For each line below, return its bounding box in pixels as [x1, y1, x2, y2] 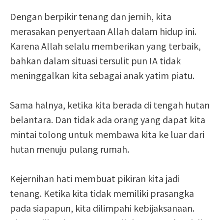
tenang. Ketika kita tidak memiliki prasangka [10, 187, 194, 199]
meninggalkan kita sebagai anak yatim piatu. [10, 69, 194, 82]
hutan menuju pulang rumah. [10, 143, 129, 155]
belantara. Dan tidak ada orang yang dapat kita [10, 113, 205, 126]
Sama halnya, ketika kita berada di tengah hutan [10, 99, 210, 111]
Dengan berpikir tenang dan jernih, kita [10, 10, 171, 23]
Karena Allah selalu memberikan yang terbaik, [10, 40, 201, 52]
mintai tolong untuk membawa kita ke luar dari [10, 128, 204, 140]
